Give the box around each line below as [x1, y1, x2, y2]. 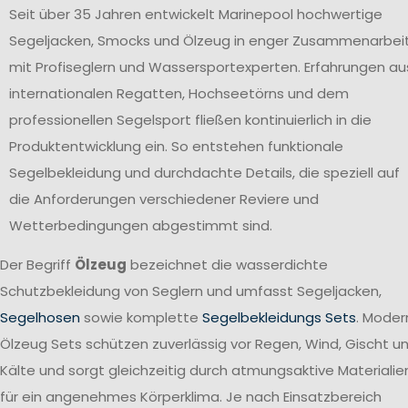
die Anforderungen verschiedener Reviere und [9, 189, 319, 209]
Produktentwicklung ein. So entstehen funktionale [9, 136, 343, 156]
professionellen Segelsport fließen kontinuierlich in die [9, 109, 372, 129]
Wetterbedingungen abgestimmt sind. [9, 215, 272, 235]
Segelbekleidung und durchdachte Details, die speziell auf [9, 162, 400, 182]
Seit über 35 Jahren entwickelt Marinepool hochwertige [9, 4, 382, 24]
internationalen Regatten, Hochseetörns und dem [9, 83, 349, 103]
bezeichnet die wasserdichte [127, 255, 328, 275]
